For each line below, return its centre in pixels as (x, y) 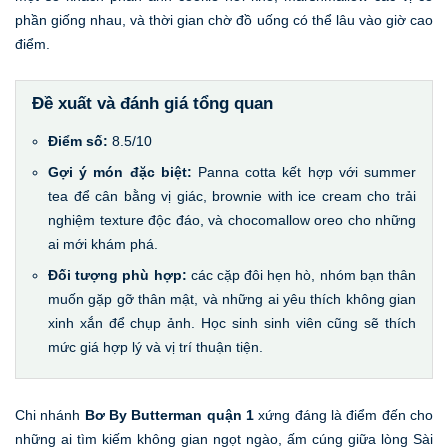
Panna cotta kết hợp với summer (307, 171)
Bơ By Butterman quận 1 (169, 414)
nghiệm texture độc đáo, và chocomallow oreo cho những (232, 219)
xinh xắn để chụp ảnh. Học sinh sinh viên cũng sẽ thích (232, 322)
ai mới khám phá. (103, 243)
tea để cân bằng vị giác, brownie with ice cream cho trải (232, 195)
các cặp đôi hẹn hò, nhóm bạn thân (303, 274)
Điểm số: (78, 140)
